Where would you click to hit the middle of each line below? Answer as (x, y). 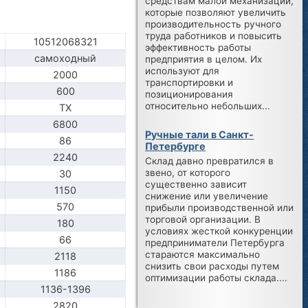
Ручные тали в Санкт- (200, 134)
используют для (183, 70)
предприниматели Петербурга (215, 243)
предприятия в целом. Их (204, 59)
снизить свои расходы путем (212, 266)
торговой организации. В (203, 220)
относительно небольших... (208, 106)
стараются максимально (203, 255)
